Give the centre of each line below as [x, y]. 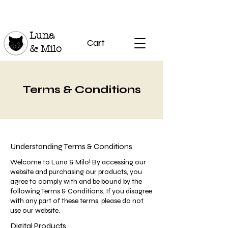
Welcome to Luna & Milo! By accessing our [78, 162]
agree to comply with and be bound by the [76, 181]
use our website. [35, 210]
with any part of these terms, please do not [77, 201]
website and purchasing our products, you [76, 172]
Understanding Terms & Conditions [71, 146]
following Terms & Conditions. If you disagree [81, 191]
